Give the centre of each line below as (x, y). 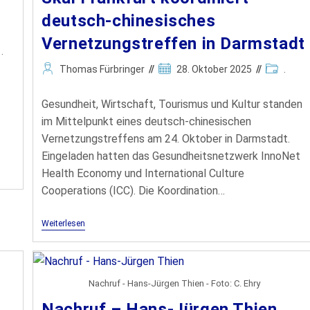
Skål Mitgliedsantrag (140, 137)
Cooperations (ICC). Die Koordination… (134, 191)
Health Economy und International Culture (143, 173)
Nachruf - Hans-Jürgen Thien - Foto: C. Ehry (174, 284)
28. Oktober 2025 (215, 69)
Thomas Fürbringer (102, 69)
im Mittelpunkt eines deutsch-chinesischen (147, 121)
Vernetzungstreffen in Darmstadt (173, 44)
